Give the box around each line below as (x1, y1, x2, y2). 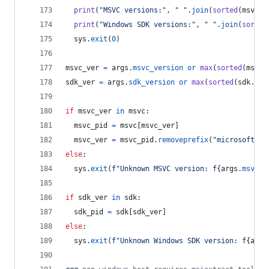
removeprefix (158, 136, 208, 144)
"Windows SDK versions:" (99, 20, 196, 29)
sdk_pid (74, 208, 103, 216)
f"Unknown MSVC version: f (112, 165, 217, 173)
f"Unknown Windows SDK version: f (112, 237, 246, 245)
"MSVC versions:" (99, 6, 166, 14)
